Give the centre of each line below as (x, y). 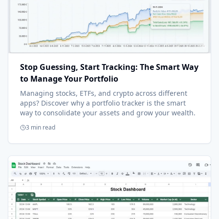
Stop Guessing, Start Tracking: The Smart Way (109, 67)
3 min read (41, 128)
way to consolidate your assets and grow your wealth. (108, 113)
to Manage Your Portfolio (69, 79)
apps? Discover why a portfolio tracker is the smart (103, 103)
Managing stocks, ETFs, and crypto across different (104, 93)
